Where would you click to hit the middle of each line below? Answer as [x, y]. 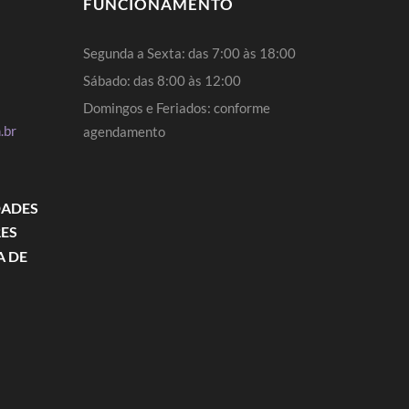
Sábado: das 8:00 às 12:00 [162, 80]
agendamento [124, 131]
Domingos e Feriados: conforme [177, 108]
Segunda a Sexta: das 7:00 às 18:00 [189, 53]
